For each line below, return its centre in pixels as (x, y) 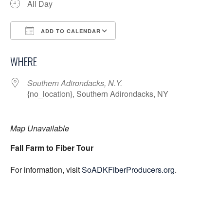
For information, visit (46, 169)
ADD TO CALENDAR (70, 31)
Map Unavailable (40, 128)
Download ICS (53, 48)
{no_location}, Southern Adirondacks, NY (98, 93)
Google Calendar (155, 48)
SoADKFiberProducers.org (128, 169)
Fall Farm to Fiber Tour (52, 147)
